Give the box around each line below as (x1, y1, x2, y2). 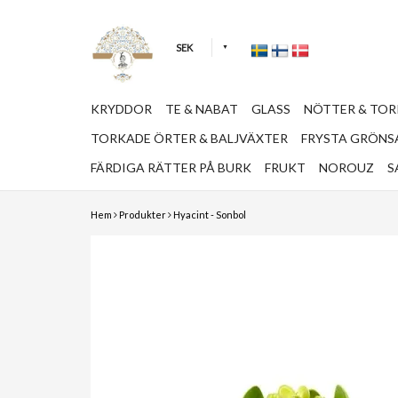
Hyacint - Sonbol (173, 209, 246, 220)
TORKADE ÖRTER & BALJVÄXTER (91, 131, 288, 146)
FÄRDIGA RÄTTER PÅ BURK (91, 160, 251, 175)
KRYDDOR (91, 101, 152, 116)
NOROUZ (319, 160, 374, 175)
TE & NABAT (165, 101, 238, 116)
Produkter (119, 209, 166, 220)
